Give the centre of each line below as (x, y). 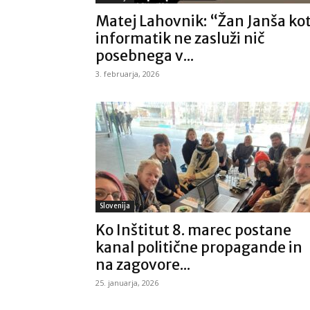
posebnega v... (145, 56)
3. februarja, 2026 (127, 74)
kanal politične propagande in (199, 247)
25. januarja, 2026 (127, 283)
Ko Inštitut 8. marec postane (193, 230)
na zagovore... (143, 265)
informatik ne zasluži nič (180, 38)
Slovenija (115, 206)
